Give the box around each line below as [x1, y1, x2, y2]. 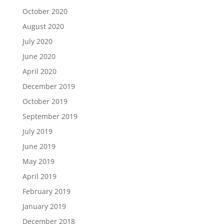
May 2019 [22, 156, 54, 166]
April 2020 [22, 66, 56, 76]
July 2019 [22, 126, 52, 136]
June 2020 [22, 51, 55, 61]
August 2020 [22, 21, 64, 31]
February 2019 [22, 186, 70, 196]
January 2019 [22, 201, 66, 211]
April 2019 [22, 171, 56, 181]
